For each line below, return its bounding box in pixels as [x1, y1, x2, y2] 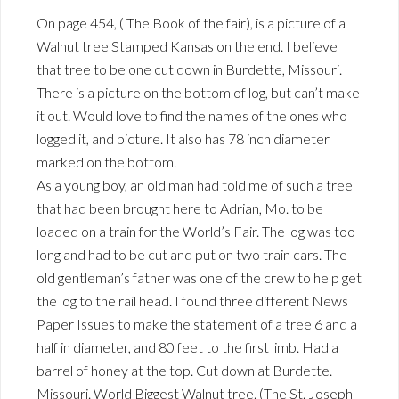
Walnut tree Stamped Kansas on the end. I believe [37, 37, 338, 55]
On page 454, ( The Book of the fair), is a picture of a [37, 14, 346, 32]
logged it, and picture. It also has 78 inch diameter [37, 130, 330, 148]
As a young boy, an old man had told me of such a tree [37, 176, 353, 194]
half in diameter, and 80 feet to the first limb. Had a [37, 338, 338, 356]
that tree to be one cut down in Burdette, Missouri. [37, 61, 342, 78]
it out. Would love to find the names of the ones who [37, 107, 347, 125]
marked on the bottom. [37, 153, 176, 171]
